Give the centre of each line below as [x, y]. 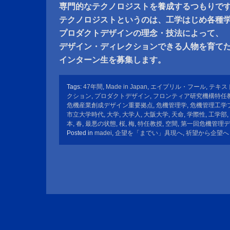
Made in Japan [127, 87]
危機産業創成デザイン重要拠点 [110, 105]
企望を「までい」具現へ [149, 133]
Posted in [81, 133]
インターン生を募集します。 [112, 60]
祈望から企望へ [207, 133]
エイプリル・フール [178, 87]
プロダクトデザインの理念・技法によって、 [141, 33]
